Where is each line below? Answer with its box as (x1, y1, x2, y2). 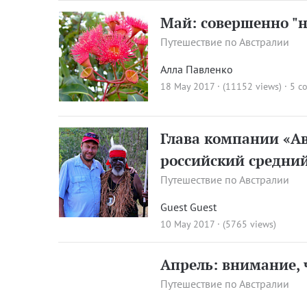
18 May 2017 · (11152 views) (160, 80, 282, 93)
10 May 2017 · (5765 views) (160, 218, 277, 231)
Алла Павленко (160, 62, 234, 77)
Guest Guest (160, 200, 217, 214)
